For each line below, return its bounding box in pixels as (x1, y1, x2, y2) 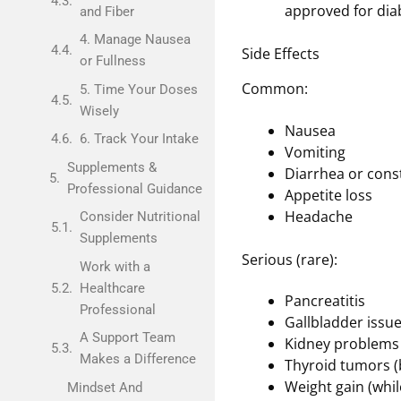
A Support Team (79, 329, 175, 346)
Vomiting (285, 141, 346, 162)
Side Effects (242, 44, 320, 64)
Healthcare (79, 279, 145, 296)
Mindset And (67, 379, 142, 396)
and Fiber (79, 3, 134, 20)
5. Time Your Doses (79, 81, 198, 98)
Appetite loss (285, 184, 372, 205)
